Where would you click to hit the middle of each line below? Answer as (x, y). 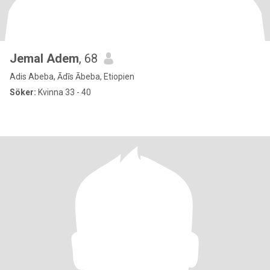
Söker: (23, 92)
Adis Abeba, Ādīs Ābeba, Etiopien (72, 77)
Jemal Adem (44, 58)
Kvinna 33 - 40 (64, 92)
